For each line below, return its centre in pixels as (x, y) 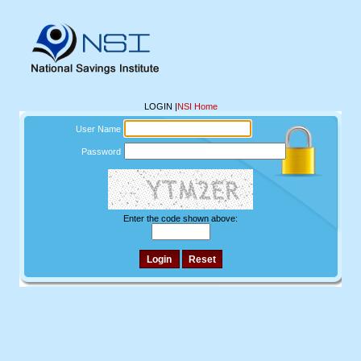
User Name (98, 129)
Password (101, 151)
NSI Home (197, 106)
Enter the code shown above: (180, 218)
